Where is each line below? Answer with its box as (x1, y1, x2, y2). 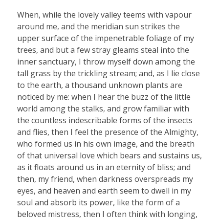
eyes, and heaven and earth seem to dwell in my (17, 185, 191, 196)
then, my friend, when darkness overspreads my (17, 173, 193, 184)
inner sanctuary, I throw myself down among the (17, 56, 195, 67)
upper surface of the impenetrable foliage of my (17, 32, 194, 44)
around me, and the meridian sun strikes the (17, 21, 180, 32)
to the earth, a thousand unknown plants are (17, 79, 182, 90)
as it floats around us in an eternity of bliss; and (17, 161, 191, 173)
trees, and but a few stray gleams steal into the (17, 44, 189, 55)
